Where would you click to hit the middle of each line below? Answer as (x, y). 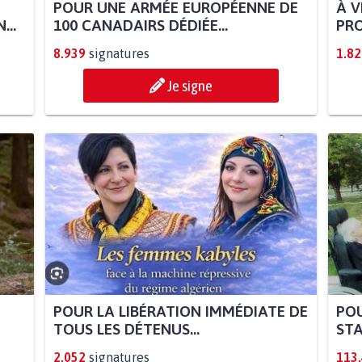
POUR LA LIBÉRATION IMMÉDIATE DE (180, 311)
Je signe (190, 86)
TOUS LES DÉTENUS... (126, 329)
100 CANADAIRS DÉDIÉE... (140, 25)
